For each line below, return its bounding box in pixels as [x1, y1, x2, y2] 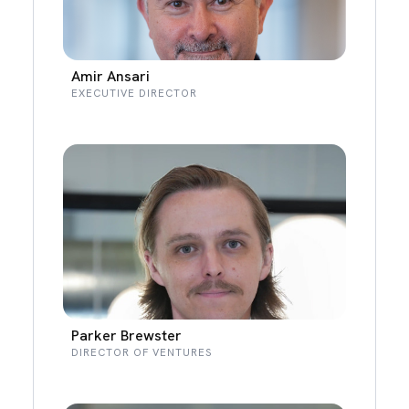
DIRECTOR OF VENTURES [71, 345, 213, 359]
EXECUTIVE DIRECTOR [71, 86, 198, 100]
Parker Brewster [71, 325, 183, 345]
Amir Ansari [71, 66, 151, 86]
